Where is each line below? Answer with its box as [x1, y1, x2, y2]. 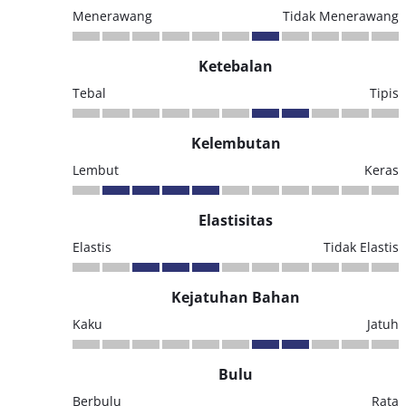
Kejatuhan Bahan [171, 287, 300, 307]
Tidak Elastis [324, 238, 399, 256]
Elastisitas [198, 210, 273, 230]
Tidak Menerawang [283, 7, 399, 24]
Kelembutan [190, 133, 281, 153]
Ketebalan [198, 56, 273, 76]
